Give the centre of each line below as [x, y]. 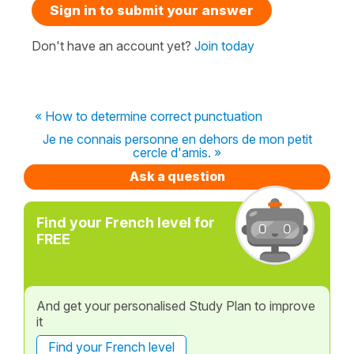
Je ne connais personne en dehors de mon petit [177, 139]
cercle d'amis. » [177, 152]
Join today [224, 45]
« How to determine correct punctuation [149, 116]
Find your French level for [126, 222]
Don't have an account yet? [113, 45]
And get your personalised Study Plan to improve [176, 305]
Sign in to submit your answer [152, 10]
